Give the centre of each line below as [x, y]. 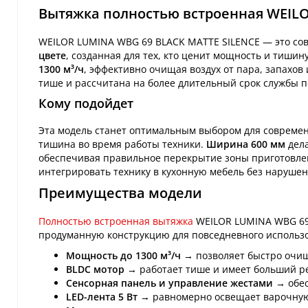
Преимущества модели [120, 192]
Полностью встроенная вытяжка [116, 221]
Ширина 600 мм [246, 144]
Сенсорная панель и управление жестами [169, 283]
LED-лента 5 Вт [102, 296]
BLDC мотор [95, 269]
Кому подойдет [86, 103]
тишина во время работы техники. [122, 144]
